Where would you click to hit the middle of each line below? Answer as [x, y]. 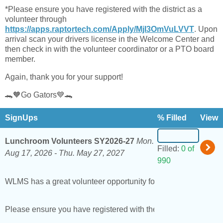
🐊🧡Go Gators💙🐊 [39, 95]
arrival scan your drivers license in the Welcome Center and [110, 39]
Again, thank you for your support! [65, 77]
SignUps [21, 118]
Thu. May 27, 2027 [92, 153]
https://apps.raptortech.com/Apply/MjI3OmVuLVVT [100, 29]
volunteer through [36, 19]
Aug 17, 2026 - [32, 153]
